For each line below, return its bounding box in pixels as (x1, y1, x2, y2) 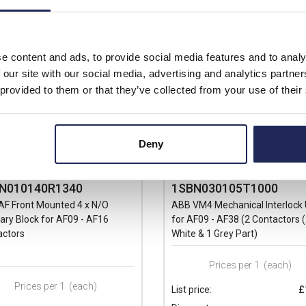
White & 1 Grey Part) (171, 227, 258, 239)
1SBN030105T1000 (171, 180, 278, 195)
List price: (171, 283, 212, 295)
